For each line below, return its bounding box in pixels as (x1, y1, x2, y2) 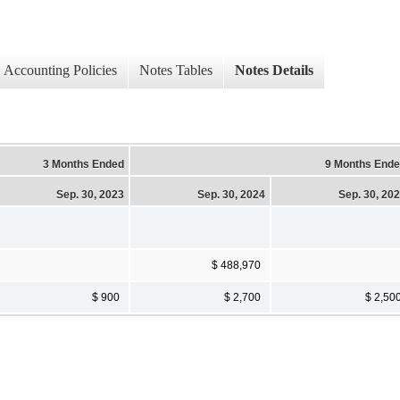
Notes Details (235, 62, 313, 79)
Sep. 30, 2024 (197, 187, 265, 201)
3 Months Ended (43, 157, 124, 171)
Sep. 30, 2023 (56, 187, 124, 201)
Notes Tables (139, 62, 212, 79)
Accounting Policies (4, 62, 117, 79)
